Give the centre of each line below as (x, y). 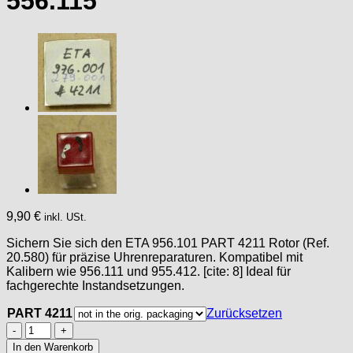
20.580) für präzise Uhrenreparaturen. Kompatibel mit (154, 257)
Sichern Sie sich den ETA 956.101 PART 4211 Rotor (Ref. (168, 243)
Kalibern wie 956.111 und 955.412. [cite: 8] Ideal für (149, 271)
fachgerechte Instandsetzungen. (95, 285)
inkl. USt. (65, 217)
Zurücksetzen (244, 313)
